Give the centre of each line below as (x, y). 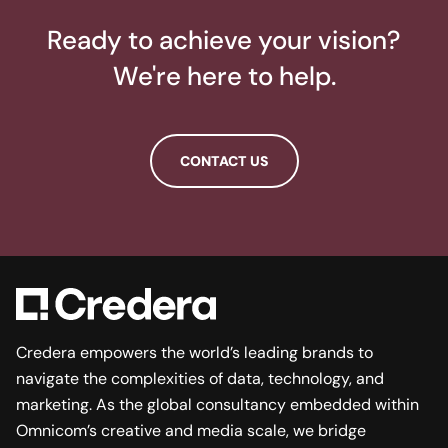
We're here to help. (224, 76)
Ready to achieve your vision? (224, 40)
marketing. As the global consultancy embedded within (217, 405)
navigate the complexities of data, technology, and (200, 379)
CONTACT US (224, 161)
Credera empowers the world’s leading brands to (194, 353)
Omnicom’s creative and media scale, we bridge (191, 431)
